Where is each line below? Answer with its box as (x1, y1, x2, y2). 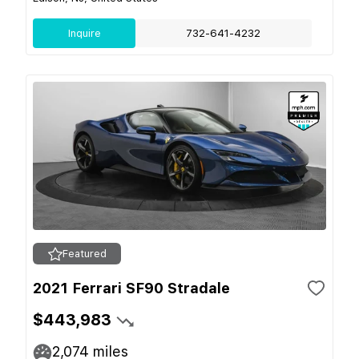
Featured (62, 248, 107, 260)
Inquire (67, 27, 101, 39)
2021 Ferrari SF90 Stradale (33, 280, 230, 296)
